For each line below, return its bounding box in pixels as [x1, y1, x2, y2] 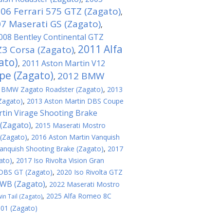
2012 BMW [57, 70, 105, 82]
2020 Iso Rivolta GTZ [56, 167, 123, 177]
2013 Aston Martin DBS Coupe [27, 96, 124, 106]
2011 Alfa [78, 42, 123, 56]
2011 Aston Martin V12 [22, 58, 105, 69]
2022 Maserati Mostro [49, 180, 120, 189]
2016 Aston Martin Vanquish [31, 132, 120, 142]
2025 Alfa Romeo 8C [46, 191, 111, 200]
